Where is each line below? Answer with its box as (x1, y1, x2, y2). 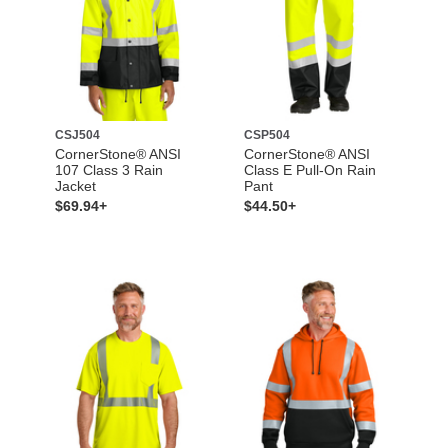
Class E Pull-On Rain (244, 161, 376, 178)
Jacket (54, 177, 96, 194)
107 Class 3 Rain (54, 161, 163, 178)
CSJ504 (54, 127, 100, 142)
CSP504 (244, 127, 290, 142)
